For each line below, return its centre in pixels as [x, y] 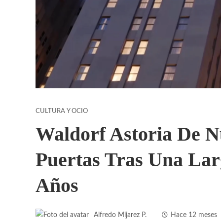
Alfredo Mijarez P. [120, 215]
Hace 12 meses [194, 215]
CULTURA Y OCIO [62, 111]
